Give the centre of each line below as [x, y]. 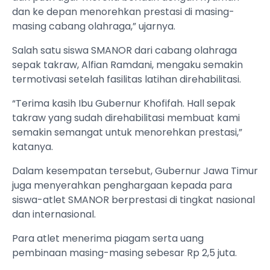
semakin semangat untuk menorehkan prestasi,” [127, 133]
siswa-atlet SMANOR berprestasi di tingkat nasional [133, 200]
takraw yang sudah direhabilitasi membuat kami [126, 118]
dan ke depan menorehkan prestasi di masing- [123, 12]
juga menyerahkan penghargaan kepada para [122, 186]
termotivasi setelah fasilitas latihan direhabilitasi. [127, 80]
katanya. [33, 147]
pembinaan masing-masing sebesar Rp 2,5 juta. [124, 253]
